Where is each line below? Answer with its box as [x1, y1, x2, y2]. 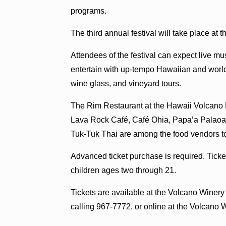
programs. [71, 6, 107, 15]
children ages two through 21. [71, 165, 177, 175]
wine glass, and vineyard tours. [71, 79, 182, 88]
